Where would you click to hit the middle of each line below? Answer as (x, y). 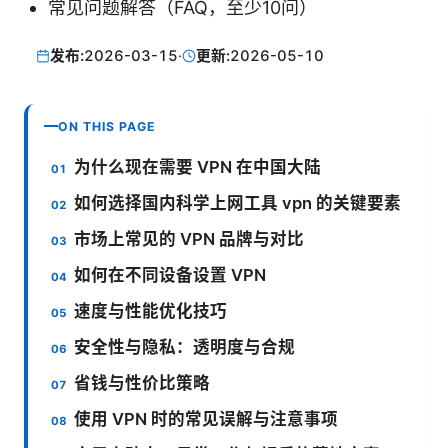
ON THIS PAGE (107, 126)
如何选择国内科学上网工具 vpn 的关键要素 (238, 202)
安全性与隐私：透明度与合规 (185, 346)
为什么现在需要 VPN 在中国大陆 (198, 166)
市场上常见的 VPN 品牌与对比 (189, 238)
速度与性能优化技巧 (151, 310)
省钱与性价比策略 (142, 382)
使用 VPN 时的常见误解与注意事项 (206, 418)
